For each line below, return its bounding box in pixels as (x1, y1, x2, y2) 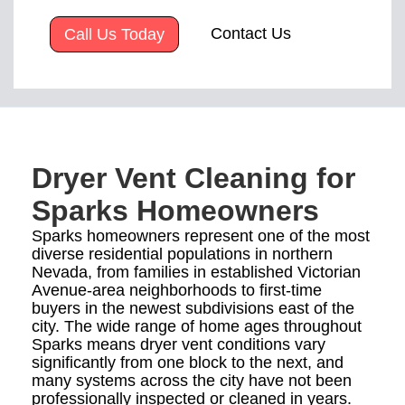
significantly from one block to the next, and (32, 353, 344, 372)
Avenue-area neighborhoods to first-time (32, 281, 322, 300)
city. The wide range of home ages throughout (32, 317, 362, 336)
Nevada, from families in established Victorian (32, 263, 361, 282)
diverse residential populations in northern (32, 245, 333, 264)
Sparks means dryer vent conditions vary (32, 335, 325, 354)
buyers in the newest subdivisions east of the (32, 299, 354, 318)
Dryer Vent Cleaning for (32, 162, 355, 195)
